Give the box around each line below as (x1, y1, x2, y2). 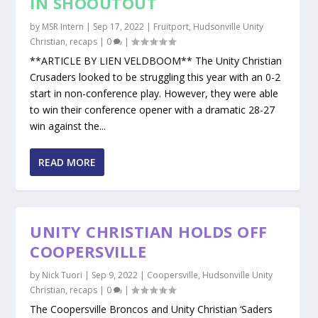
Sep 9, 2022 (92, 269, 138, 282)
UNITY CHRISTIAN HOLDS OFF (30, 221, 268, 243)
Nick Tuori (42, 269, 83, 282)
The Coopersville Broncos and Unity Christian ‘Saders (30, 302, 273, 317)
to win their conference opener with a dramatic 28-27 (30, 103, 275, 117)
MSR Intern (42, 21, 84, 33)
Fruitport (153, 21, 190, 33)
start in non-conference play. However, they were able (30, 87, 279, 101)
